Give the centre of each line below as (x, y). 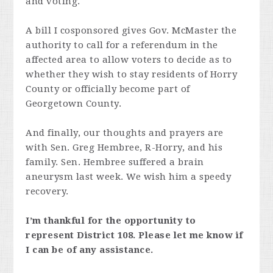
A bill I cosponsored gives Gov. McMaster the (131, 30)
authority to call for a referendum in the (122, 45)
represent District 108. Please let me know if (134, 235)
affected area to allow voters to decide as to (129, 60)
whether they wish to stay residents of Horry (132, 74)
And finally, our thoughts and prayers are (125, 133)
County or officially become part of (108, 89)
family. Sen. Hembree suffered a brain (115, 162)
